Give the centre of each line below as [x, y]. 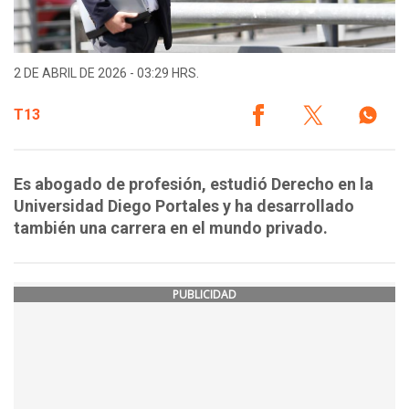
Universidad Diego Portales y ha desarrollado [184, 206]
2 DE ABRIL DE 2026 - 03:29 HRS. [106, 73]
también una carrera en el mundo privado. [171, 228]
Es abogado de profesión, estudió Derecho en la [194, 184]
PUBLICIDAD [204, 295]
